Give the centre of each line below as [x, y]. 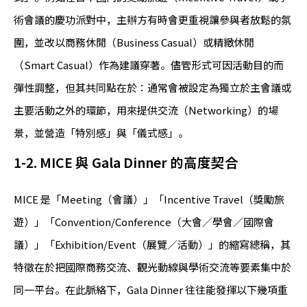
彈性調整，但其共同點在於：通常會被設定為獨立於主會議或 [152, 88]
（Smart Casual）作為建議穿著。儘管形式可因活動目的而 [149, 65]
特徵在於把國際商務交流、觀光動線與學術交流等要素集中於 [152, 267]
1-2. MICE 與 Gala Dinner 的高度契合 [126, 162]
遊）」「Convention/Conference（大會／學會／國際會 [144, 222]
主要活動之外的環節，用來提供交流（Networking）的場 [146, 110]
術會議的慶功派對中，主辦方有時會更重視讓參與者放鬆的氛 [152, 20]
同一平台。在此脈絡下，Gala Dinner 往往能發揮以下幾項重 [151, 290]
